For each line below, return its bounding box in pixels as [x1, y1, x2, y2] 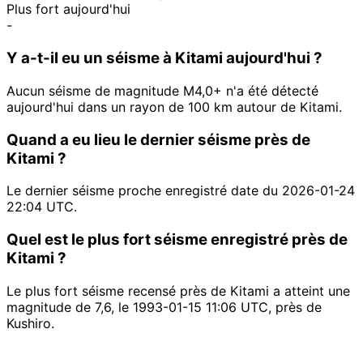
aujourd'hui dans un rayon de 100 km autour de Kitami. [6, 98, 342, 115]
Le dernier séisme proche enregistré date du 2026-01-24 [6, 182, 355, 199]
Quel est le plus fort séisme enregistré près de [6, 230, 348, 250]
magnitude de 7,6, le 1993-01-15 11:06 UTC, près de [6, 298, 322, 315]
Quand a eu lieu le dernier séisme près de [6, 130, 310, 149]
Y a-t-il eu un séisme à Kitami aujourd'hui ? [6, 49, 322, 68]
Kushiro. [6, 314, 54, 331]
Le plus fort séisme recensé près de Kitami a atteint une [6, 282, 350, 299]
